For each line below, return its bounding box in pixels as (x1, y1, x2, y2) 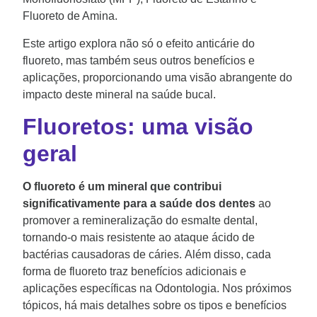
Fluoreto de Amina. (23, 10, 120, 23)
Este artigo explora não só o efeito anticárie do (23, 37, 255, 50)
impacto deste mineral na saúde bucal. (23, 88, 216, 100)
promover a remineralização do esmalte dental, (23, 214, 258, 227)
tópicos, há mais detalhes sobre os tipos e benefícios (23, 299, 287, 312)
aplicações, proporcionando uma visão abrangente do (23, 71, 292, 83)
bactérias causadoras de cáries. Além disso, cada (23, 248, 271, 261)
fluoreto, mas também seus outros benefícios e (23, 54, 255, 67)
